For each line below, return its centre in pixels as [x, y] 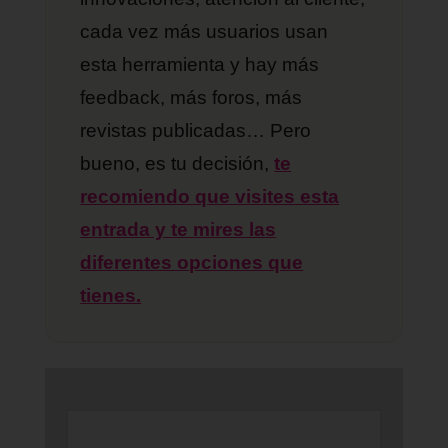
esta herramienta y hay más [200, 64]
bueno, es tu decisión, [177, 163]
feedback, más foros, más [191, 97]
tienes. [111, 295]
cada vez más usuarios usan [204, 31]
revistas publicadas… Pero [196, 130]
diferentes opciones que [192, 262]
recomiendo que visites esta [210, 196]
